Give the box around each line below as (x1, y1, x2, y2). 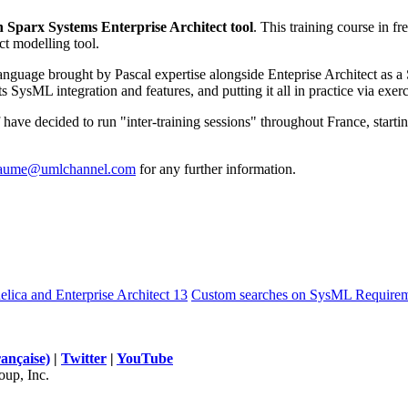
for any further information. (136, 160, 296, 177)
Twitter (61, 350, 107, 366)
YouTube (117, 350, 173, 366)
